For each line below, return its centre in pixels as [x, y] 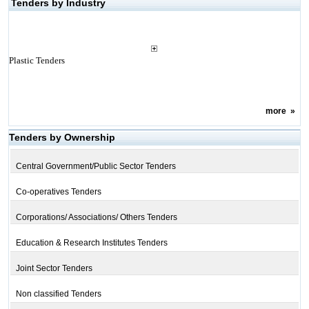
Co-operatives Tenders [58, 192]
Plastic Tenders [37, 60]
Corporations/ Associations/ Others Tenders [96, 217]
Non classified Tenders [58, 294]
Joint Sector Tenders [54, 268]
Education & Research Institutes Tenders [91, 243]
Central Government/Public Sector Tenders [96, 166]
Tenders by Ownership [62, 137]
